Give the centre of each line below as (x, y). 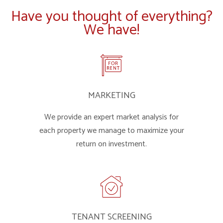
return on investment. (111, 144)
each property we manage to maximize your (111, 131)
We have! (111, 30)
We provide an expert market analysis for (111, 117)
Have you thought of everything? (111, 17)
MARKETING (111, 96)
